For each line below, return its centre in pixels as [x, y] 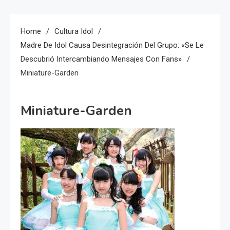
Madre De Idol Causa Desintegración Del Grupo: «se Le [112, 45]
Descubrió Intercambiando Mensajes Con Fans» [101, 59]
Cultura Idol [74, 31]
